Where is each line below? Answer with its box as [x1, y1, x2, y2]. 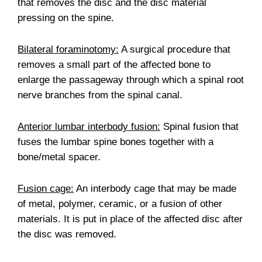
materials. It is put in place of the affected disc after [18, 213, 243, 225]
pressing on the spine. [18, 12, 114, 23]
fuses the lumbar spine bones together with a [18, 136, 213, 147]
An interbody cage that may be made [74, 182, 236, 194]
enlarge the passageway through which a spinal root [18, 74, 244, 85]
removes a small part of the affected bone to [18, 58, 211, 70]
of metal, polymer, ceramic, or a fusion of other [18, 198, 222, 209]
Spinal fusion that [160, 120, 239, 132]
